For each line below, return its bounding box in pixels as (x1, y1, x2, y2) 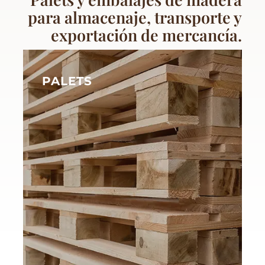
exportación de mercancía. (51, 24, 243, 46)
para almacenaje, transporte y (28, 6, 243, 28)
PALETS (41, 73, 92, 88)
